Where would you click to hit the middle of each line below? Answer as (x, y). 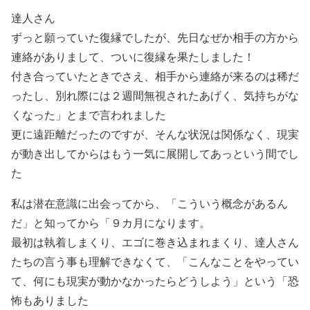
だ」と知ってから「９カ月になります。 (111, 222)
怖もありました (50, 300)
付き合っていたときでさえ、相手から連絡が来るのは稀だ (155, 76)
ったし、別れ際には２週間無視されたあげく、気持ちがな (155, 95)
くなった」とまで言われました (89, 115)
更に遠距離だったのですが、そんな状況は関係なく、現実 (155, 134)
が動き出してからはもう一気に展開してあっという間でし (155, 153)
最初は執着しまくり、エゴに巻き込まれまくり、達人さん (155, 242)
